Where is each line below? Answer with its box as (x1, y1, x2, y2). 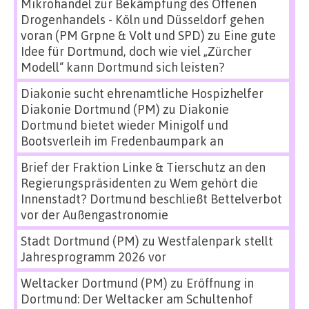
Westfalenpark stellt (158, 233, 273, 249)
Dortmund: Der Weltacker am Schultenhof (21, 291, 253, 307)
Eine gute (223, 28, 276, 43)
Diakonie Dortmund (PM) (21, 101, 160, 117)
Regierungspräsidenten (21, 175, 151, 191)
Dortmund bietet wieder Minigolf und (21, 117, 228, 133)
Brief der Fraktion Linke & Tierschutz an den (21, 159, 266, 175)
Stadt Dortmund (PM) (21, 233, 139, 249)
